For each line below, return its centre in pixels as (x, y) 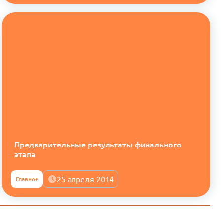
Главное (27, 179)
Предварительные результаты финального (98, 145)
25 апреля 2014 (86, 179)
